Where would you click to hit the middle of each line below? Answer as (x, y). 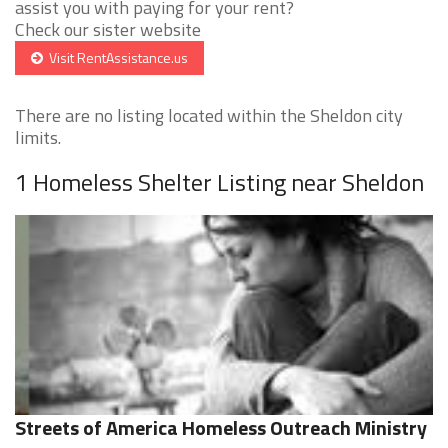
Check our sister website (108, 30)
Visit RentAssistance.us (115, 58)
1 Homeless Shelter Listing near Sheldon (219, 182)
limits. (38, 138)
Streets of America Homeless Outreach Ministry (221, 428)
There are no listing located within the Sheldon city (209, 116)
